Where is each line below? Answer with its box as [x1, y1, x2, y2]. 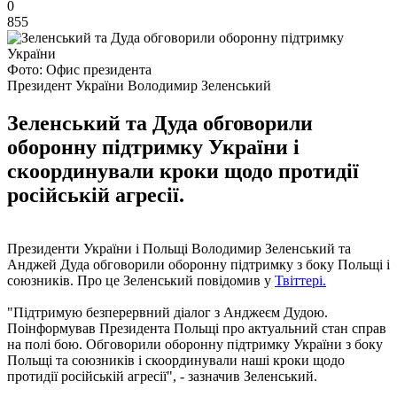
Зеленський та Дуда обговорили [7, 111, 313, 135]
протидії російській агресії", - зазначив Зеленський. [7, 368, 317, 384]
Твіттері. [275, 272, 326, 288]
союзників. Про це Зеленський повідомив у [7, 272, 275, 288]
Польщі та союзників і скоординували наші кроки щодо [7, 352, 345, 368]
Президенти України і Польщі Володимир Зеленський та [7, 240, 351, 256]
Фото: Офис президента [7, 61, 152, 77]
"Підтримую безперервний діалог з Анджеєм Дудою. [7, 304, 328, 320]
